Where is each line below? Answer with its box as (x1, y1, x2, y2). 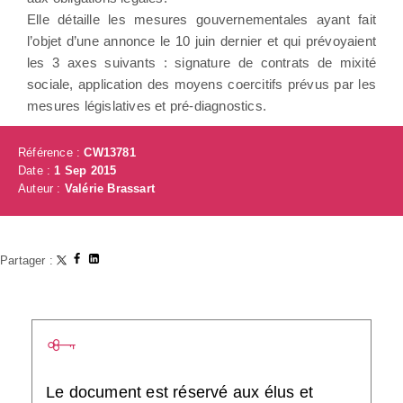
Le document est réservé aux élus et (46, 382, 313, 401)
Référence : (18, 145, 85, 159)
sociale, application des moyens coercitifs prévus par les (27, 76, 376, 92)
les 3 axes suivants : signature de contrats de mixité (27, 54, 376, 70)
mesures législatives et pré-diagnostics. (27, 97, 266, 113)
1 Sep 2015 (54, 163, 117, 177)
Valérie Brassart (64, 181, 156, 195)
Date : (18, 163, 55, 177)
